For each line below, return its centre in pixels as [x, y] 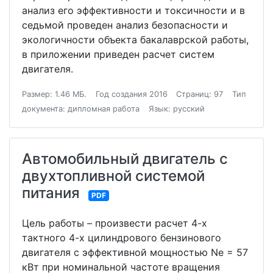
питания [51, 193]
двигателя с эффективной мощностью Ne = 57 [135, 252]
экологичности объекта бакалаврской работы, [135, 40]
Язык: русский [176, 109]
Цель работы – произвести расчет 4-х [115, 223]
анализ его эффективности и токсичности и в [133, 10]
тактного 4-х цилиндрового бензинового [122, 238]
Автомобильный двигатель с [125, 159]
